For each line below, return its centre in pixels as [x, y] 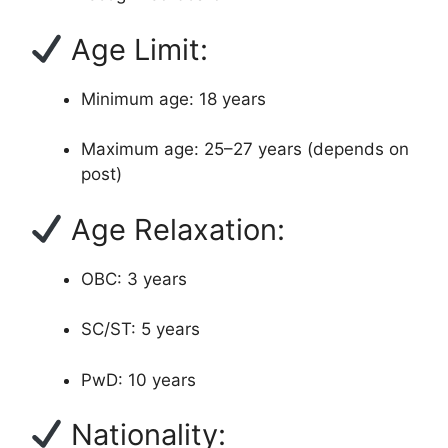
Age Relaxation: [174, 229]
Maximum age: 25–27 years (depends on [245, 149]
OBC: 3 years [134, 278]
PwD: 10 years [138, 379]
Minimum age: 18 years [173, 98]
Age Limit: [136, 49]
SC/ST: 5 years [140, 329]
